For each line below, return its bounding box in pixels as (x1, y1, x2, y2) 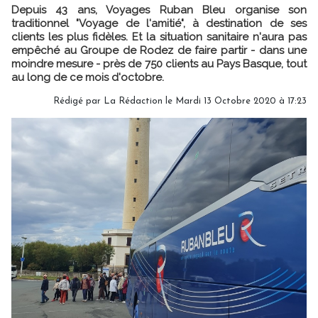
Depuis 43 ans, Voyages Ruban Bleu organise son (11, 4, 307, 16)
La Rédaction (104, 97, 163, 106)
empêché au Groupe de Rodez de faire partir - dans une (11, 44, 307, 57)
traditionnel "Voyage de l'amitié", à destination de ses (11, 17, 307, 30)
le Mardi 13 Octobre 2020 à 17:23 (163, 97, 307, 106)
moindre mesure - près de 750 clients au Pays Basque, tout (11, 57, 307, 70)
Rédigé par (53, 97, 104, 106)
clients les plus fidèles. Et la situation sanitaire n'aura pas (11, 31, 307, 43)
